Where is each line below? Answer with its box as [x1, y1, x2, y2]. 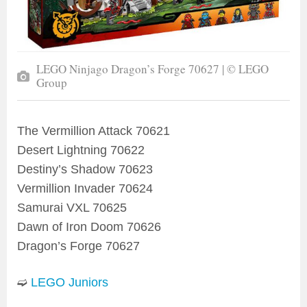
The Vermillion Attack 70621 [17, 124, 170, 138]
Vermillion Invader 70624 [17, 182, 153, 196]
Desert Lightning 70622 [17, 143, 145, 158]
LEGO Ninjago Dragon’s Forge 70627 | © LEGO [36, 61, 269, 77]
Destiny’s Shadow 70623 [17, 162, 153, 177]
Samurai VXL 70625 [17, 201, 127, 215]
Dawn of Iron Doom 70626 [17, 220, 161, 234]
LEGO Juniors [31, 275, 108, 290]
